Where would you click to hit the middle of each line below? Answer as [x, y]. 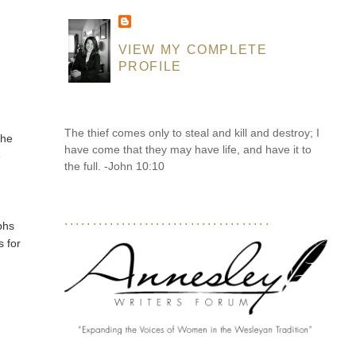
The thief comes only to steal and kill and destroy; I [192, 133]
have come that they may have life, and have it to [188, 150]
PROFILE [150, 66]
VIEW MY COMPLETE [193, 50]
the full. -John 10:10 [114, 166]
